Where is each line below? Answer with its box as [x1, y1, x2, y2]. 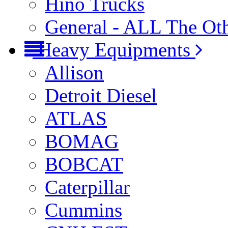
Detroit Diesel [45, 84, 157, 106]
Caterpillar [45, 176, 130, 198]
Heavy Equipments [38, 39, 190, 61]
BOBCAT [45, 153, 123, 175]
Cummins [45, 199, 122, 221]
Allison [45, 62, 104, 83]
